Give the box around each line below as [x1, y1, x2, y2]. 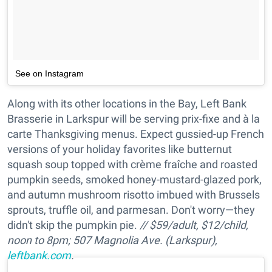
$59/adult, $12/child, [149, 219, 248, 232]
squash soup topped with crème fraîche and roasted [7, 158, 257, 171]
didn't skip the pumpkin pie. [7, 219, 140, 232]
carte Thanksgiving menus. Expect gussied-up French [7, 127, 264, 141]
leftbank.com [7, 249, 71, 262]
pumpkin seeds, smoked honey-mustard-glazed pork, [7, 173, 262, 186]
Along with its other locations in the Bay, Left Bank [7, 97, 246, 110]
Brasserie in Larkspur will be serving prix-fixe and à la [7, 112, 260, 126]
